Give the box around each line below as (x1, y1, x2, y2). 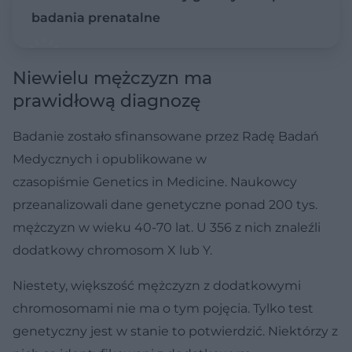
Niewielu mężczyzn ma (13, 67, 212, 89)
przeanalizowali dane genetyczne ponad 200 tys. (13, 196, 317, 212)
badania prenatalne (31, 9, 160, 25)
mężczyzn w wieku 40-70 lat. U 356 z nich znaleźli (13, 219, 321, 235)
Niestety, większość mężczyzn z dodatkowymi (13, 277, 301, 293)
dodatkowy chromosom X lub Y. (13, 242, 212, 258)
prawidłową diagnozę (13, 90, 200, 112)
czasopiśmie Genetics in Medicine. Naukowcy (13, 174, 297, 189)
